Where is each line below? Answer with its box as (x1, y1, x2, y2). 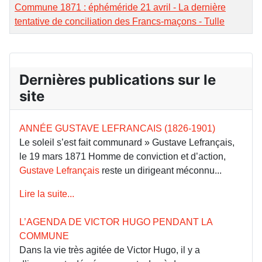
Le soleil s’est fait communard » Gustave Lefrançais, (19, 137, 235, 148)
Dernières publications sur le (19, 71, 216, 89)
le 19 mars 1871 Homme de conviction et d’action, (19, 151, 226, 162)
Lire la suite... (19, 189, 74, 199)
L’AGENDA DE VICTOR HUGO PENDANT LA (19, 217, 215, 227)
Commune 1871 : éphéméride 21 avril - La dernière (15, 2, 226, 13)
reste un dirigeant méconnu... (99, 166, 222, 176)
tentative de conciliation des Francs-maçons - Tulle (15, 16, 225, 27)
